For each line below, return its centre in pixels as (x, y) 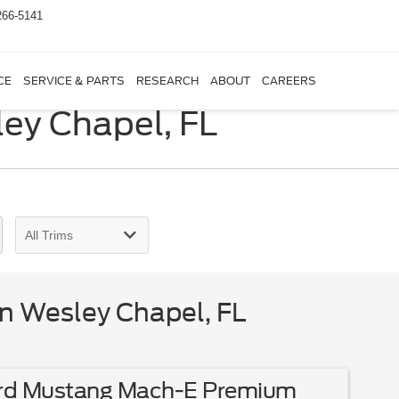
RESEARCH (167, 81)
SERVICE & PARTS (73, 81)
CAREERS (289, 81)
